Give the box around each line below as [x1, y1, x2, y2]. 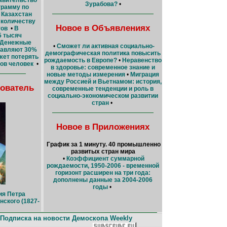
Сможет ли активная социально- [55, 42, 155, 50]
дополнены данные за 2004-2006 [53, 176, 153, 184]
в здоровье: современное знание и [51, 63, 155, 71]
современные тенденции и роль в [52, 85, 154, 92]
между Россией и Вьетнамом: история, [44, 78, 162, 85]
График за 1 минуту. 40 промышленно [47, 141, 161, 148]
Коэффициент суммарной [66, 155, 144, 163]
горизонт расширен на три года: [55, 169, 150, 177]
